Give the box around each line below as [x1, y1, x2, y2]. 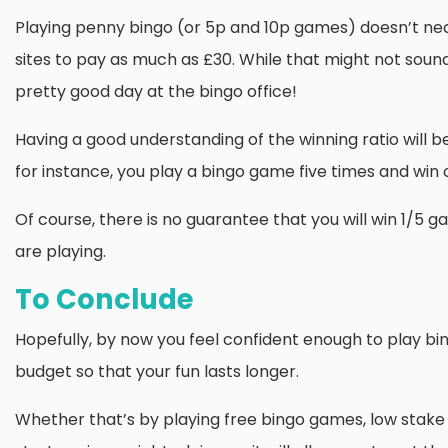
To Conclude [15, 280, 194, 319]
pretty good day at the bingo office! [15, 80, 297, 103]
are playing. [15, 240, 106, 263]
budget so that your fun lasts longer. [15, 360, 299, 383]
